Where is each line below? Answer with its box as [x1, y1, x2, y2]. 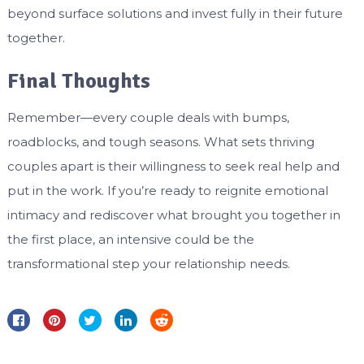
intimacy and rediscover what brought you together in [6, 207, 340, 223]
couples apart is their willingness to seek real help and [6, 158, 340, 175]
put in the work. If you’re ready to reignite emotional [6, 183, 328, 199]
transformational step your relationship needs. [6, 256, 290, 272]
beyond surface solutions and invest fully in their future [6, 6, 343, 22]
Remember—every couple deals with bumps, [6, 110, 289, 126]
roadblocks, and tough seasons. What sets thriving [6, 134, 314, 150]
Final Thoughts [6, 68, 150, 95]
